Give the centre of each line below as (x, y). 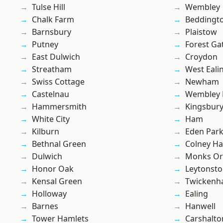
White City (51, 119)
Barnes (45, 206)
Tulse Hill (49, 7)
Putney (45, 45)
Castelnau (51, 94)
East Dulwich (56, 57)
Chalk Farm (53, 20)
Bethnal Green (59, 144)
